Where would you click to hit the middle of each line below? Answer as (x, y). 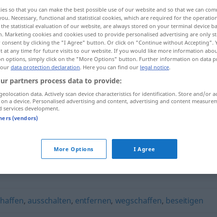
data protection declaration (45, 67)
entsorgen (92, 107)
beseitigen (185, 201)
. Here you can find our (110, 67)
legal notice (155, 67)
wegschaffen (138, 201)
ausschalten (49, 201)
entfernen (93, 201)
